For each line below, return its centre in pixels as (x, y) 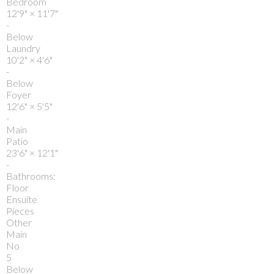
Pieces (20, 210)
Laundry (23, 48)
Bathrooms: (31, 176)
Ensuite (22, 199)
